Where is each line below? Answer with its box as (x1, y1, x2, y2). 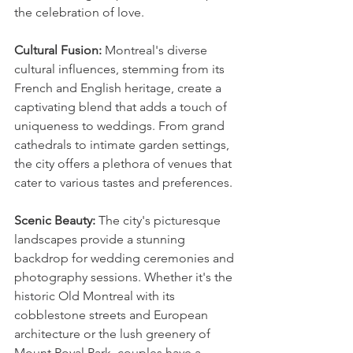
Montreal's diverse (102, 43, 210, 58)
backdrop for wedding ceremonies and (14, 251, 237, 266)
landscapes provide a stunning (14, 232, 188, 247)
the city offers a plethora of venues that (14, 156, 235, 172)
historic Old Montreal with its (14, 288, 178, 304)
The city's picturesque (95, 213, 224, 229)
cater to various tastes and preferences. (14, 175, 232, 191)
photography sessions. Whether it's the (14, 269, 236, 285)
